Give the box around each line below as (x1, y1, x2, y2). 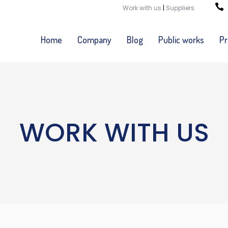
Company (77, 34, 111, 45)
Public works (158, 34, 204, 45)
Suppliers (166, 4, 195, 12)
